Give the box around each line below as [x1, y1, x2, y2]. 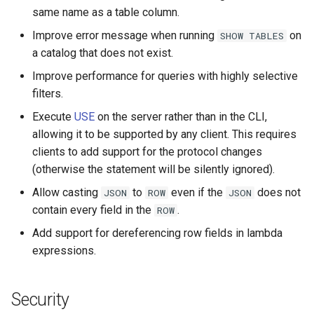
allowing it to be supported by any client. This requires [32, 128, 296, 141]
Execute [32, 110, 74, 123]
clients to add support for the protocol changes [32, 145, 262, 158]
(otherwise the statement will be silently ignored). [32, 163, 275, 176]
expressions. [32, 244, 96, 257]
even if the [168, 186, 226, 199]
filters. [32, 87, 63, 100]
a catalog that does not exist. [32, 46, 173, 60]
